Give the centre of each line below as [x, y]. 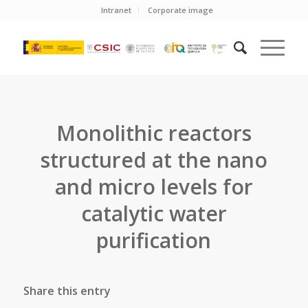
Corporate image [181, 10]
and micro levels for [154, 187]
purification [154, 240]
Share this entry [67, 291]
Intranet [117, 10]
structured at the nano [154, 160]
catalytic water [154, 213]
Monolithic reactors [154, 133]
